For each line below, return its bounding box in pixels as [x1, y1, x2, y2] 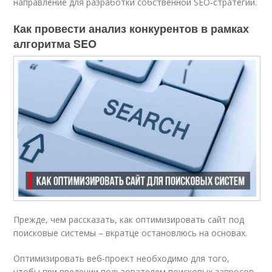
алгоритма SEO [13, 36, 97, 52]
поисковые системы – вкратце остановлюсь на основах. [13, 226, 248, 239]
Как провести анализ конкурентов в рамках [13, 21, 250, 36]
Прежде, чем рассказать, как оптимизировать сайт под [13, 213, 245, 225]
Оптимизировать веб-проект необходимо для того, [13, 252, 230, 264]
